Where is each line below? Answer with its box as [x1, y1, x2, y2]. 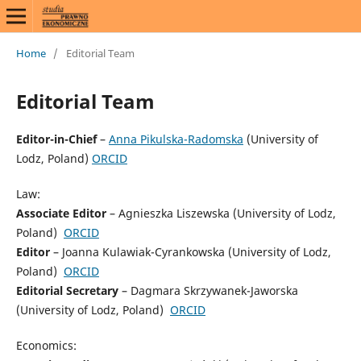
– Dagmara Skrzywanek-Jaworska [118, 282, 298, 298]
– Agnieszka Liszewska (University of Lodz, [106, 205, 336, 221]
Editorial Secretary [15, 282, 118, 298]
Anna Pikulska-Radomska [108, 131, 243, 147]
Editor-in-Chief [15, 131, 97, 147]
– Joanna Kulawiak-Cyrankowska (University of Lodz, [49, 243, 331, 259]
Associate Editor [15, 205, 106, 221]
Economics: [15, 337, 77, 353]
